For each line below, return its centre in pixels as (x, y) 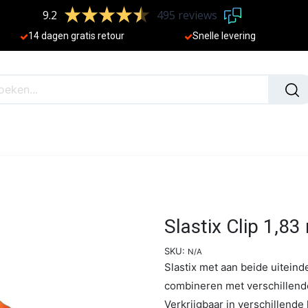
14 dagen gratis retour (77, 36)
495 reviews (187, 15)
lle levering (233, 36)
